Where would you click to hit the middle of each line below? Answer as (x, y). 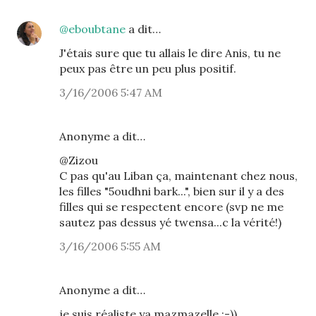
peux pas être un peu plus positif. (148, 68)
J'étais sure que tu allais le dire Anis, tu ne (170, 53)
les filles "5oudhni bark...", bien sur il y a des (172, 191)
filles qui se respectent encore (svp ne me (171, 207)
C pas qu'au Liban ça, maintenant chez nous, (178, 176)
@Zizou (79, 160)
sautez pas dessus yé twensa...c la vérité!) (170, 222)
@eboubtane (92, 29)
